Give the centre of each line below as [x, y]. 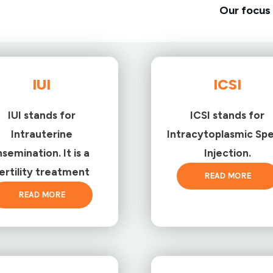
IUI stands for [41, 115]
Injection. [227, 153]
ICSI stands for [228, 115]
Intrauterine [41, 134]
